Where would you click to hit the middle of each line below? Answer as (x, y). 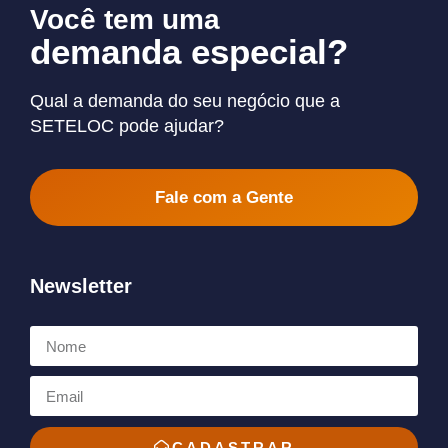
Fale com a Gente (224, 197)
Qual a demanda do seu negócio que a (185, 101)
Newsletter (81, 286)
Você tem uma (125, 19)
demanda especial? (189, 51)
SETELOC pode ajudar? (127, 126)
